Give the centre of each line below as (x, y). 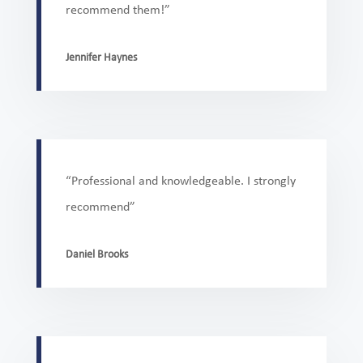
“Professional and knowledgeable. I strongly (180, 181)
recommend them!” (117, 11)
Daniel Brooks (96, 255)
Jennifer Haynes (101, 58)
